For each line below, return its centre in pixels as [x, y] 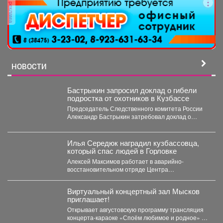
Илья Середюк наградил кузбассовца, [133, 142]
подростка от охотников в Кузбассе [128, 98]
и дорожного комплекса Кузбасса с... [118, 185]
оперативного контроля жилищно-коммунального [137, 177]
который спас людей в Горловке [122, 150]
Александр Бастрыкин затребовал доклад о [129, 116]
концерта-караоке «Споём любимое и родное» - [135, 217]
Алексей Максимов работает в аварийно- [125, 161]
